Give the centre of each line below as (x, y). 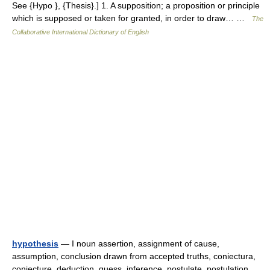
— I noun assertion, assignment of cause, (139, 243)
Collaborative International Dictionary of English (80, 32)
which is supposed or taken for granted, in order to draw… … (132, 18)
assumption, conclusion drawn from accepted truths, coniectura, (134, 256)
